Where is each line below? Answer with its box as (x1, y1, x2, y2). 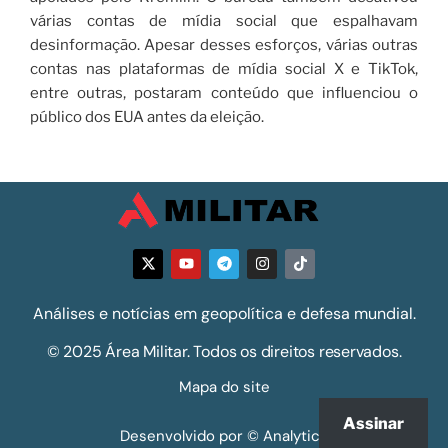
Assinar (343, 414, 404, 433)
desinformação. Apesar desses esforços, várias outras (30, 36, 418, 55)
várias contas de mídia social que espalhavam (30, 12, 418, 31)
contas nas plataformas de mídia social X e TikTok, (30, 60, 418, 79)
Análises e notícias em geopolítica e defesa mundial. (32, 302, 416, 324)
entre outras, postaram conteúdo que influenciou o (30, 84, 418, 103)
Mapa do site (178, 376, 270, 397)
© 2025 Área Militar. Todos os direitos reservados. (46, 340, 402, 362)
